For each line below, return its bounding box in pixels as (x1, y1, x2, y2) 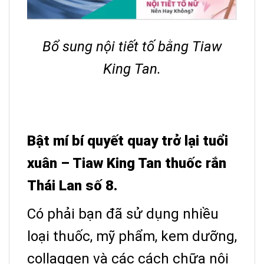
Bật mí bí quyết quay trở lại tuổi (27, 132, 228, 149)
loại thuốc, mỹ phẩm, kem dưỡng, (27, 227, 237, 245)
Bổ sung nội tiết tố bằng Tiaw (42, 38, 222, 55)
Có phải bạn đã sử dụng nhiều (27, 205, 219, 222)
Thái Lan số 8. (27, 177, 117, 194)
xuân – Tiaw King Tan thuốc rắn (27, 154, 226, 171)
